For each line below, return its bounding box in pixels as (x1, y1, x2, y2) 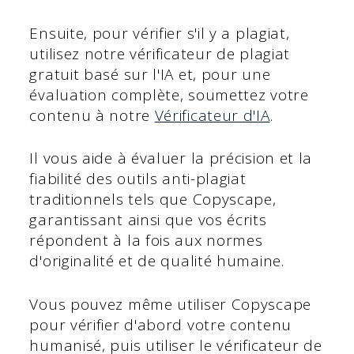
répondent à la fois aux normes (29, 230, 263, 251)
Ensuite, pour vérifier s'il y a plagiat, (29, 22, 290, 43)
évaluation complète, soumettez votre (29, 84, 309, 105)
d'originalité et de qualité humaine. (29, 250, 284, 272)
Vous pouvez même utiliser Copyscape (29, 293, 311, 314)
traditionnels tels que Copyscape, (29, 189, 277, 210)
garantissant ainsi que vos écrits (29, 209, 267, 231)
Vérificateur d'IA (154, 104, 270, 126)
